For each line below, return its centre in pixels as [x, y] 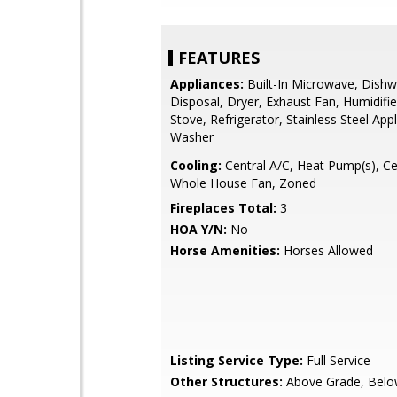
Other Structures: [226, 381]
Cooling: [196, 165]
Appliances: [207, 84]
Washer [192, 137]
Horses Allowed [327, 250]
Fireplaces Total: [223, 208]
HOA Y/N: [198, 229]
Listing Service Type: [237, 360]
